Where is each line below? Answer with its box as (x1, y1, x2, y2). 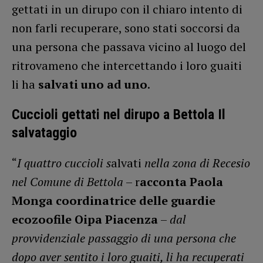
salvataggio (12, 124, 77, 141)
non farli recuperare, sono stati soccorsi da (12, 19, 240, 36)
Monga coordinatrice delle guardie (12, 192, 215, 208)
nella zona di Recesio (141, 154, 250, 171)
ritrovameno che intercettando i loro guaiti (12, 57, 242, 73)
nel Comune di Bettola (12, 173, 123, 190)
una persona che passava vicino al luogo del (12, 38, 246, 55)
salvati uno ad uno (38, 76, 147, 92)
